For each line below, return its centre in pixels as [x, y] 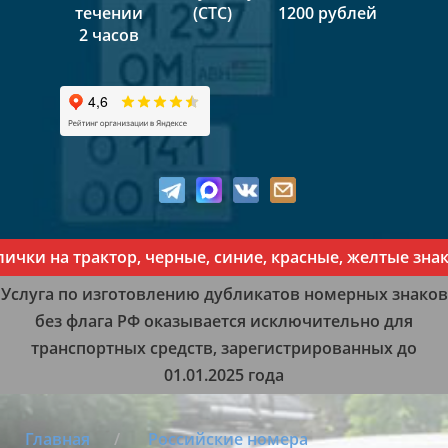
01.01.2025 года [224, 375]
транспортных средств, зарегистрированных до [224, 348]
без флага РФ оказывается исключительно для [224, 321]
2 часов [108, 34]
